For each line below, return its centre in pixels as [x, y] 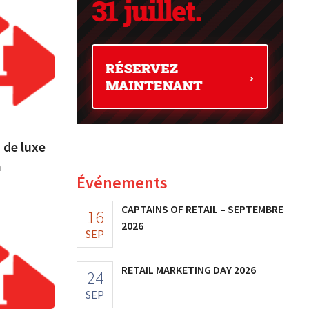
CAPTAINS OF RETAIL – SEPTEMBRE [202, 209]
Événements [122, 183]
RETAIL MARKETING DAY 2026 [189, 270]
